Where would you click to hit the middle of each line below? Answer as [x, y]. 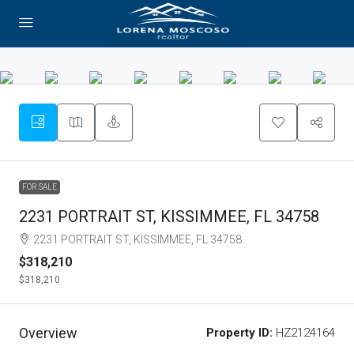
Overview [48, 333]
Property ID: [239, 333]
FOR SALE [40, 187]
